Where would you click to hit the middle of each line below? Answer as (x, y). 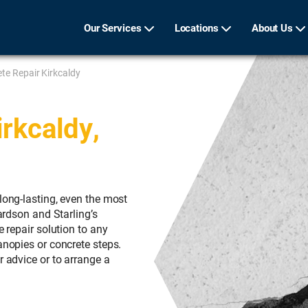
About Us (272, 27)
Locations (196, 27)
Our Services (112, 27)
